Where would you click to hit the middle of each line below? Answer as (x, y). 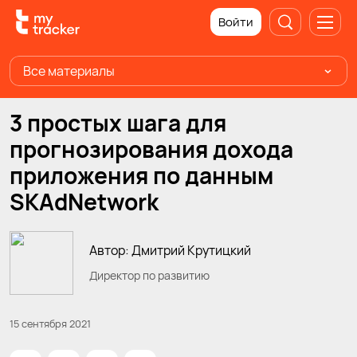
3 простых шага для (118, 123)
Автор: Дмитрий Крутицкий (170, 250)
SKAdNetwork (84, 202)
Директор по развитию (149, 275)
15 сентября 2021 (50, 323)
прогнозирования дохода (151, 149)
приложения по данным (141, 175)
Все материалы (69, 71)
